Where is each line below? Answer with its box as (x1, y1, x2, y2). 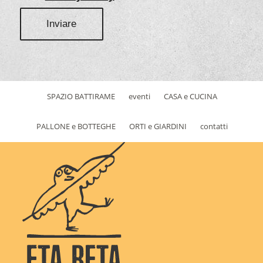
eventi (128, 91, 150, 102)
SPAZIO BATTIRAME (46, 91, 115, 102)
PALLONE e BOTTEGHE (36, 121, 116, 132)
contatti (200, 121, 228, 132)
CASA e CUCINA (163, 91, 217, 102)
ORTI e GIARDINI (129, 121, 187, 132)
